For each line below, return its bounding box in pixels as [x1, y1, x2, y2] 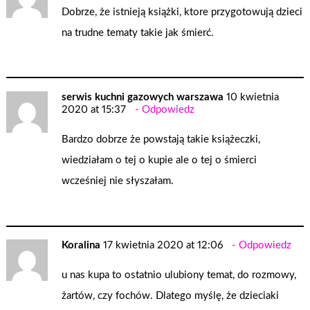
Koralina [62, 240, 101, 251]
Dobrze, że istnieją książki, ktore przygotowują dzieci [62, 6, 303, 17]
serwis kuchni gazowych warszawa [62, 92, 224, 103]
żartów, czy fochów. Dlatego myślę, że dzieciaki [62, 291, 280, 302]
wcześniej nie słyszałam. [62, 175, 174, 186]
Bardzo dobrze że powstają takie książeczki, [62, 134, 261, 145]
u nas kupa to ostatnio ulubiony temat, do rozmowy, [62, 270, 297, 281]
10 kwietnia [226, 92, 280, 103]
